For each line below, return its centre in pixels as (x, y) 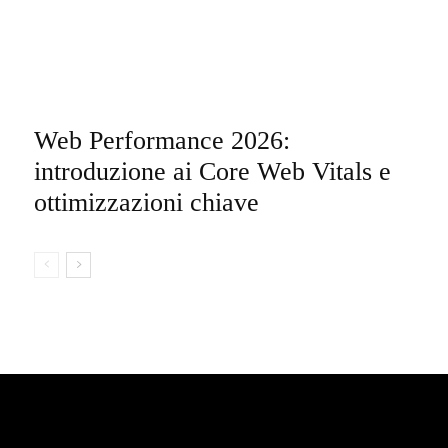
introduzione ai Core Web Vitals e (212, 171)
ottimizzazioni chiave (146, 202)
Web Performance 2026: (162, 140)
